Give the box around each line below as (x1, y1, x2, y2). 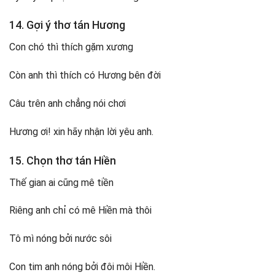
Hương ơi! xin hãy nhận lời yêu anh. (9, 125, 153, 137)
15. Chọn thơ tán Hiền (9, 153, 116, 167)
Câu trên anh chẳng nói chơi (9, 98, 126, 110)
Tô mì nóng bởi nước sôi (9, 233, 112, 245)
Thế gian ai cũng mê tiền (9, 176, 114, 188)
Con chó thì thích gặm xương (9, 41, 133, 53)
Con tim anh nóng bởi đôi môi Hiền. (9, 261, 155, 273)
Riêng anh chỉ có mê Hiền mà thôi (9, 204, 152, 217)
